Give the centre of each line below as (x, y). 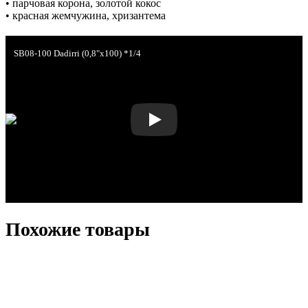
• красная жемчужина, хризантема (86, 16)
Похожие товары (78, 230)
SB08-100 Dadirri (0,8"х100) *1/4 (77, 54)
